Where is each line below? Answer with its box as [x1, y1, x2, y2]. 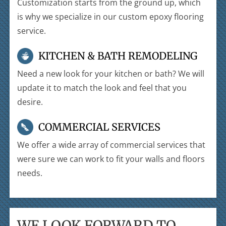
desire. [17, 96, 43, 107]
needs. [17, 167, 43, 179]
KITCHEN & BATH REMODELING [38, 49, 198, 62]
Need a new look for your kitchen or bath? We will [17, 68, 205, 79]
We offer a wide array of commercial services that [17, 139, 206, 150]
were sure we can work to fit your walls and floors [17, 153, 205, 164]
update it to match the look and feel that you [17, 82, 187, 93]
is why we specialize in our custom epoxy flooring [17, 11, 204, 22]
